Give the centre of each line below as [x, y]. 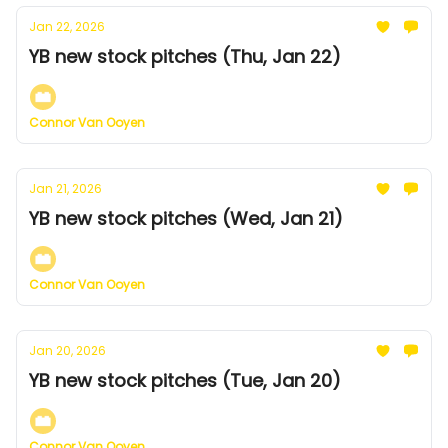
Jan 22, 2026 [67, 26]
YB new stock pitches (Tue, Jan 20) [185, 380]
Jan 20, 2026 [67, 350]
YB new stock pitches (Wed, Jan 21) [186, 218]
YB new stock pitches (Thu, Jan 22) [185, 56]
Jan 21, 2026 [65, 188]
